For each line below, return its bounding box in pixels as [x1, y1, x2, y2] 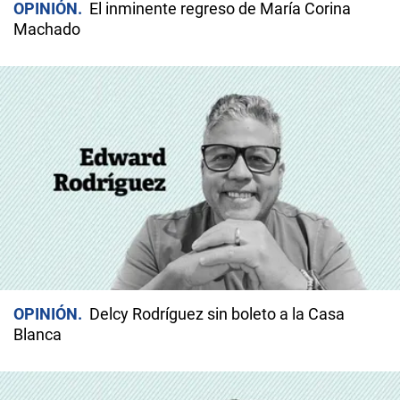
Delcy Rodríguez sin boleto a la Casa [89, 304, 345, 324]
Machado [13, 20, 80, 39]
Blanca [13, 325, 62, 345]
